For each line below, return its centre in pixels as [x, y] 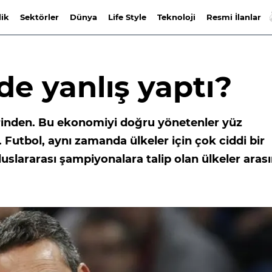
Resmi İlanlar [233, 17]
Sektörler [39, 17]
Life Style [127, 17]
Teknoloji [176, 17]
